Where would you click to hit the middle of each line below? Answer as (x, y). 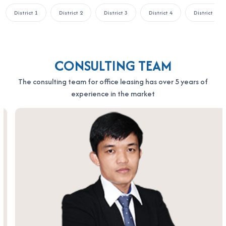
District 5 (206, 13)
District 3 (116, 13)
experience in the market (113, 94)
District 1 (26, 13)
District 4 (161, 13)
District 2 (71, 13)
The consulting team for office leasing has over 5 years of (113, 82)
